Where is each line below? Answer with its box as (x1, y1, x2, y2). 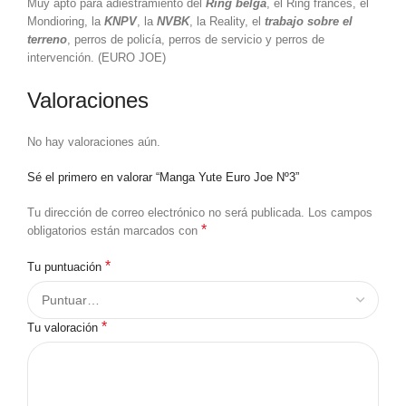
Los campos (308, 206, 372, 219)
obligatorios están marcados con (27, 224, 201, 237)
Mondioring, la (27, 14, 104, 28)
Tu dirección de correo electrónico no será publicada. (27, 206, 304, 219)
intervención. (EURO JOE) (27, 51, 166, 64)
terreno (27, 33, 67, 46)
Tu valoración (27, 321, 101, 334)
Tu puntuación (27, 260, 105, 274)
